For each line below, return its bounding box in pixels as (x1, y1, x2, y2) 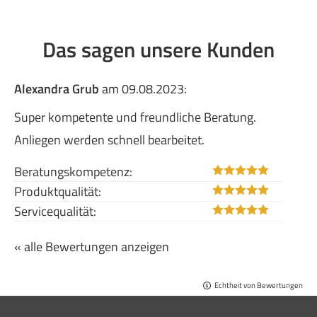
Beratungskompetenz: (14, 161, 132, 181)
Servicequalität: (14, 201, 96, 221)
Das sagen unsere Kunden (42, 33, 275, 67)
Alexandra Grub (14, 79, 99, 99)
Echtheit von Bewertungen (214, 279, 303, 291)
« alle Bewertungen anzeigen (14, 236, 169, 256)
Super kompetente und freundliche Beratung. (14, 108, 256, 127)
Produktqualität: (14, 181, 101, 201)
